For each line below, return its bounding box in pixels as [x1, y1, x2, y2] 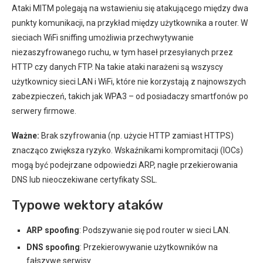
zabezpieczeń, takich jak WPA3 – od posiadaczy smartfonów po [12, 92, 248, 101]
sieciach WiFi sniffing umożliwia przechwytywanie [12, 33, 194, 42]
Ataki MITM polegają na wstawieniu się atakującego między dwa [12, 4, 248, 13]
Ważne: [12, 131, 39, 140]
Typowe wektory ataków [12, 197, 163, 213]
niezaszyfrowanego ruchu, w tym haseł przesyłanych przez [12, 48, 233, 57]
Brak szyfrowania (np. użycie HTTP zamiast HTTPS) [39, 131, 234, 140]
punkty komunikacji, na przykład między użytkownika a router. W [12, 18, 248, 28]
